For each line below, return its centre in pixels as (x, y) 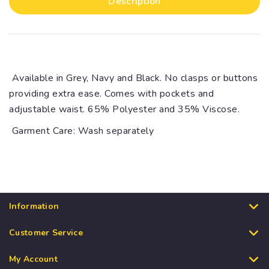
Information (34, 207)
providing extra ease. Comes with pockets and (111, 94)
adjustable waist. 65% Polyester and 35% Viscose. (124, 110)
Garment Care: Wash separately (81, 131)
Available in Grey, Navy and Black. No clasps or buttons (133, 78)
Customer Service (46, 233)
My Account (33, 259)
